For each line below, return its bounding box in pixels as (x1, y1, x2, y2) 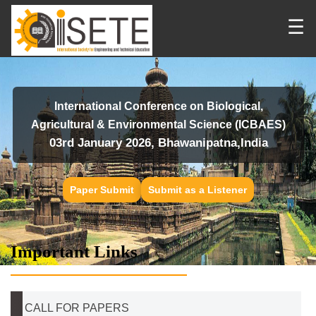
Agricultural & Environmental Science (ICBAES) (31, 119, 286, 130)
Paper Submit (69, 184, 134, 195)
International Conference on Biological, (54, 100, 263, 112)
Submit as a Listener (147, 184, 247, 195)
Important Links (11, 242, 138, 261)
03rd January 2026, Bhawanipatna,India (49, 136, 268, 150)
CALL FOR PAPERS (25, 302, 129, 314)
